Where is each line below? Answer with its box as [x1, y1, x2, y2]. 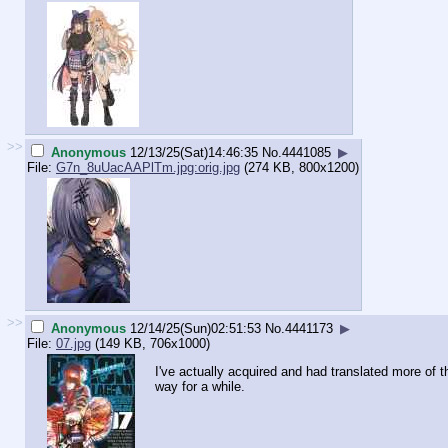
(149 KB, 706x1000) [91, 335, 210, 351]
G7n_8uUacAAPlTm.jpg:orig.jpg [56, 159, 240, 175]
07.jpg [56, 335, 91, 351]
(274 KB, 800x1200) [240, 159, 359, 175]
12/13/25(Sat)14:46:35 [130, 144, 258, 160]
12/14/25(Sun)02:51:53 [130, 320, 261, 336]
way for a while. [155, 379, 245, 395]
